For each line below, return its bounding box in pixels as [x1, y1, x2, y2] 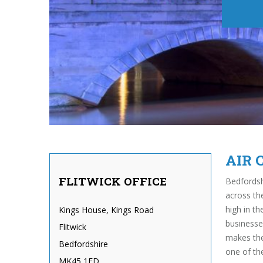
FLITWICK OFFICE [59, 174, 167, 188]
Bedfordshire [59, 238, 108, 249]
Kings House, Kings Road [59, 204, 154, 215]
